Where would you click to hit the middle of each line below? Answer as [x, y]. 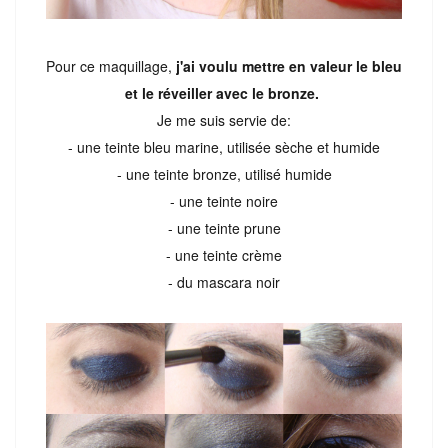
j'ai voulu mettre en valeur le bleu [287, 66]
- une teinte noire [224, 201]
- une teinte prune [224, 228]
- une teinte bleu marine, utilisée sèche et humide [224, 147]
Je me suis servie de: [224, 120]
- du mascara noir [224, 282]
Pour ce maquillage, [109, 66]
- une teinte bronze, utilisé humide [224, 174]
